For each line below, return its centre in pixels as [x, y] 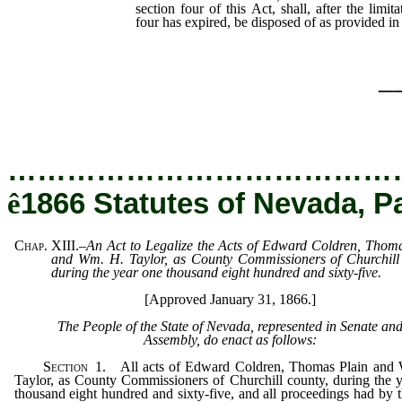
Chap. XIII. [47, 245]
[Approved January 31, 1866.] [230, 299]
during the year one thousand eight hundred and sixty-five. [216, 272]
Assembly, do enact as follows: [230, 339]
